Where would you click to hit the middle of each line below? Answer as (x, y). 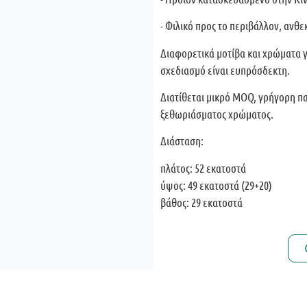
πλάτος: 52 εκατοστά (203, 168)
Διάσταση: (182, 141)
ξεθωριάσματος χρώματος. (217, 113)
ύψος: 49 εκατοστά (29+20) (216, 185)
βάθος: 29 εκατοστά (201, 202)
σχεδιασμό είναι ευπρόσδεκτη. (225, 70)
